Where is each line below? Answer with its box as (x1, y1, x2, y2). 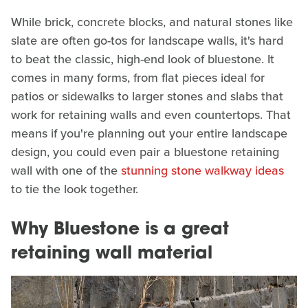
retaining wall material (11, 245, 212, 263)
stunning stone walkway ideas (121, 161, 284, 179)
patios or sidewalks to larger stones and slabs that (11, 87, 283, 105)
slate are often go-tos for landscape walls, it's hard (11, 31, 283, 49)
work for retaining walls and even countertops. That (11, 105, 291, 124)
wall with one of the (11, 161, 121, 179)
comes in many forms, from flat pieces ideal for (11, 68, 265, 87)
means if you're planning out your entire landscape (11, 124, 287, 142)
